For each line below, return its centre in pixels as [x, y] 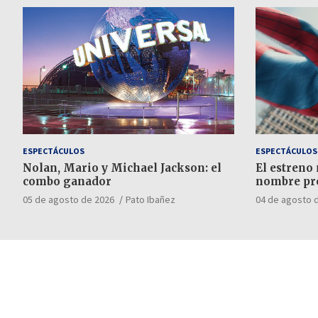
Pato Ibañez [150, 199]
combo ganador [67, 181]
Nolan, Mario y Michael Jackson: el [122, 168]
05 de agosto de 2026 [68, 199]
